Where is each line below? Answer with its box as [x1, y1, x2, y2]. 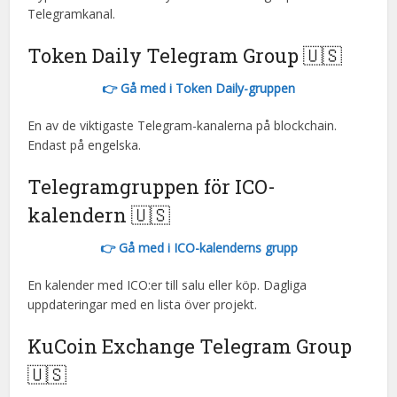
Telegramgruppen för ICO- [27, 174, 276, 199]
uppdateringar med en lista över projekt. [27, 296, 258, 313]
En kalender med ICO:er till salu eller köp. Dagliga [27, 276, 307, 293]
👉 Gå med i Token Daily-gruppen [102, 80, 295, 97]
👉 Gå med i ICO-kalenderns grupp [99, 239, 298, 256]
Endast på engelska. [27, 136, 142, 153]
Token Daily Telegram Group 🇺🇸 [27, 43, 343, 68]
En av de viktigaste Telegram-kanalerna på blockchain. [27, 117, 338, 134]
